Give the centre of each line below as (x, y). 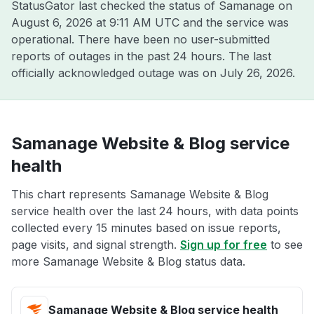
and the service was (234, 22)
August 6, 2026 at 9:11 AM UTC (95, 22)
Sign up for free (224, 245)
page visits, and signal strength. (96, 245)
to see (285, 245)
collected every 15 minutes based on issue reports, (146, 228)
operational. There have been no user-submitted (141, 39)
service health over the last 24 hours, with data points (155, 211)
